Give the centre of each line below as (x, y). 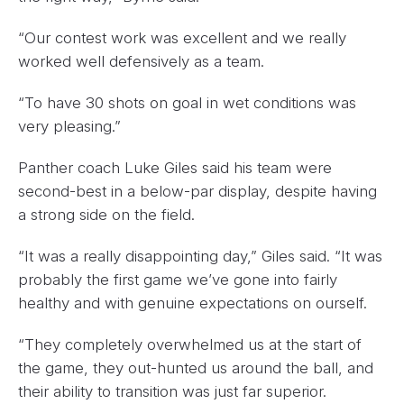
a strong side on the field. (106, 215)
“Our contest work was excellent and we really (182, 38)
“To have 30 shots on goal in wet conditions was (187, 103)
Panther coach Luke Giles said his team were (175, 168)
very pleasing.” (69, 126)
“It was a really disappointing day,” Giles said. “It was (200, 256)
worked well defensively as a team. (141, 61)
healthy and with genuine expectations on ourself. (193, 303)
